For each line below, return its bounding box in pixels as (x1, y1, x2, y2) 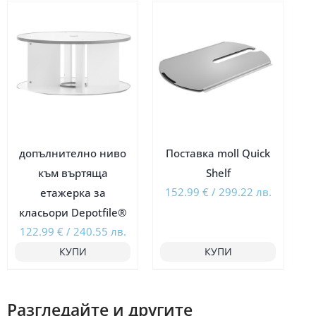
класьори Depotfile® (19, 205, 127, 220)
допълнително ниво (19, 146, 127, 161)
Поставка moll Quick (166, 146, 271, 161)
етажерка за (39, 186, 106, 200)
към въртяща (37, 166, 108, 181)
